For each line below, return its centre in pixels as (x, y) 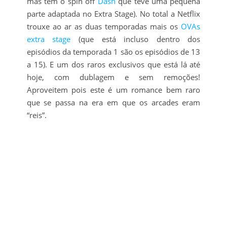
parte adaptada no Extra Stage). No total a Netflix (113, 14)
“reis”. (36, 115)
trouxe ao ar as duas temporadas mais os (104, 27)
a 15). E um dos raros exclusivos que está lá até (113, 65)
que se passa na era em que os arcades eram (113, 103)
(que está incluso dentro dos (136, 39)
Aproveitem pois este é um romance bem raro (113, 90)
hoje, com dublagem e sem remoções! (113, 77)
